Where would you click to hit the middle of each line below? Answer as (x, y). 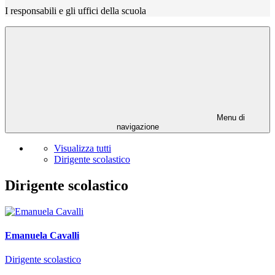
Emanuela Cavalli (42, 236)
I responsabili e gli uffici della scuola (76, 11)
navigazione (137, 127)
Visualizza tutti (83, 149)
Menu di (230, 118)
